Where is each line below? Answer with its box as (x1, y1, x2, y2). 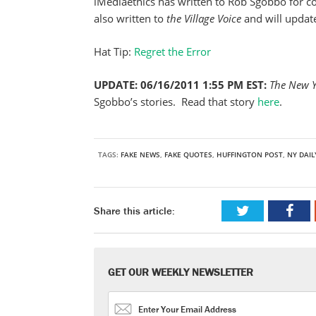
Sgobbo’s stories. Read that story (94, 95, 257, 109)
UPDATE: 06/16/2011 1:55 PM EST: (94, 78, 267, 92)
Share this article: (94, 204, 175, 217)
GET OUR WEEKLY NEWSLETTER (108, 265, 253, 279)
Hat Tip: (94, 44, 134, 59)
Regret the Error (134, 44, 211, 59)
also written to (94, 11, 166, 25)
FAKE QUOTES (164, 150, 212, 159)
